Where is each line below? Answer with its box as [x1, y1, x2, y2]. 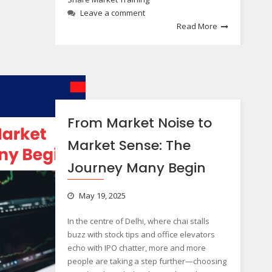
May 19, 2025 [78, 190, 126, 201]
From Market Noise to [67, 114, 212, 132]
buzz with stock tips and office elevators [67, 229, 215, 240]
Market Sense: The [67, 136, 191, 155]
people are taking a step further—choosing [67, 256, 226, 267]
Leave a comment [80, 7, 145, 18]
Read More [177, 21, 218, 32]
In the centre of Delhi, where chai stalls [67, 216, 209, 226]
